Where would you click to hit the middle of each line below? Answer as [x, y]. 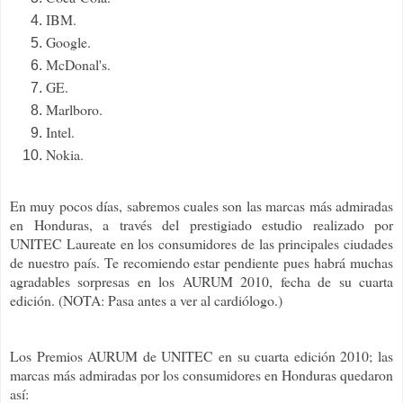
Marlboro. [74, 109]
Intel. [60, 131]
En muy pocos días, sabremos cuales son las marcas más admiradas [201, 205]
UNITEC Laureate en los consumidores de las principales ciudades [201, 243]
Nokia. [65, 154]
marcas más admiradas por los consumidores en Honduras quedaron [201, 374]
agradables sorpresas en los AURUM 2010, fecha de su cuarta [201, 281]
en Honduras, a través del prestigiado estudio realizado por [201, 224]
